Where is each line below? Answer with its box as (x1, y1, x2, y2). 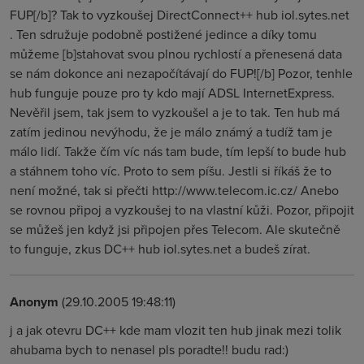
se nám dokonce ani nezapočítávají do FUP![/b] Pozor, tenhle (10, 64, 353, 82)
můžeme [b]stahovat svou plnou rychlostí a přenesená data (10, 45, 342, 63)
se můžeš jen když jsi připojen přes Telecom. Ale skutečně (10, 220, 340, 238)
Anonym (10, 292, 58, 311)
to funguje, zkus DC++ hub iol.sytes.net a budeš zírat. (10, 240, 310, 258)
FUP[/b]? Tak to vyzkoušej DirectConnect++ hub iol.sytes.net (10, 6, 349, 24)
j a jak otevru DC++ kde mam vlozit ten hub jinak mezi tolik (10, 321, 341, 339)
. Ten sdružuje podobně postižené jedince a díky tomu (10, 25, 317, 43)
